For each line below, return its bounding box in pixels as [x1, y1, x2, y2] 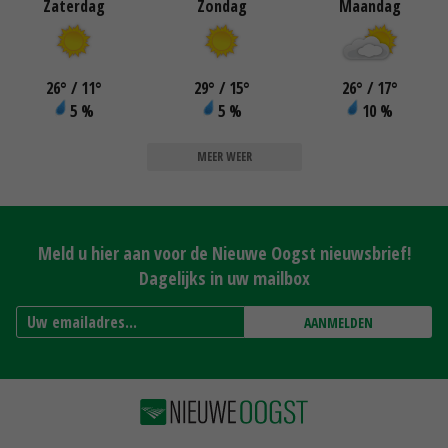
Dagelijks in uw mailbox [138, 265, 310, 290]
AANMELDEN [303, 312, 373, 332]
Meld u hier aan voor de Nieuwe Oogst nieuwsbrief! [37, 240, 411, 265]
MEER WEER [196, 147, 252, 165]
